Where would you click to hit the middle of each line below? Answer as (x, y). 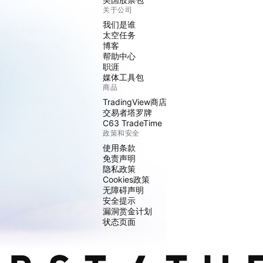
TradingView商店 (135, 102)
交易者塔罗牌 (128, 112)
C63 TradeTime (133, 123)
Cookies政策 (127, 179)
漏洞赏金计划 (128, 211)
